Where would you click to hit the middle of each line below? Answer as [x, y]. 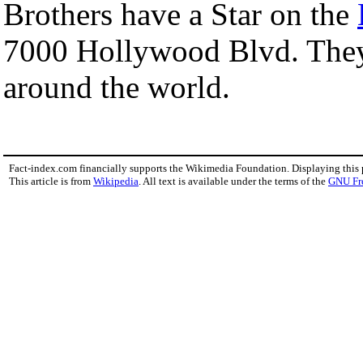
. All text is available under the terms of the [233, 181]
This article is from [51, 181]
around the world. [117, 87]
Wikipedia [116, 181]
